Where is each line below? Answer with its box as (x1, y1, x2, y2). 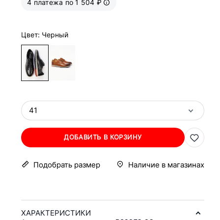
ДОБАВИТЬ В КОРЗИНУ (64, 133, 142, 141)
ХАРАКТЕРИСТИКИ (21, 208, 91, 218)
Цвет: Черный (21, 30, 68, 39)
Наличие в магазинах (128, 160, 204, 169)
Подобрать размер (33, 160, 100, 169)
